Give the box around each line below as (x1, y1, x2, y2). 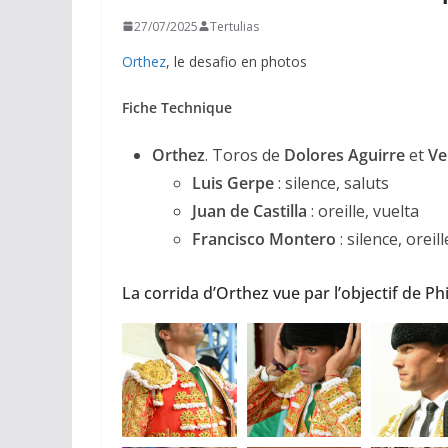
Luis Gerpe (192, 171, 274, 194)
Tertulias (210, 17, 259, 35)
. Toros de (205, 143, 280, 166)
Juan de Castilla (192, 199, 307, 222)
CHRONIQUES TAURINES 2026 (275, 380, 425, 395)
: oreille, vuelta (307, 199, 419, 222)
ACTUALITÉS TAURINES (275, 354, 384, 369)
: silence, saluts (274, 171, 389, 194)
